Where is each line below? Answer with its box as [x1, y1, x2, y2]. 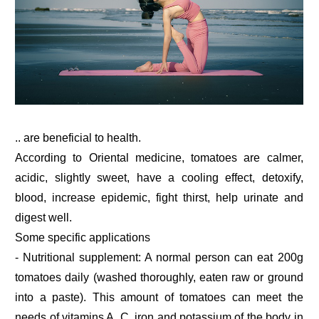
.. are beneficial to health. [15, 131, 142, 144]
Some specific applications [15, 231, 151, 244]
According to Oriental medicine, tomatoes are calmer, [15, 151, 303, 164]
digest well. [15, 211, 73, 224]
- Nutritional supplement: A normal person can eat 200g [15, 251, 303, 263]
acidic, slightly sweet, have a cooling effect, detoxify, [15, 171, 303, 184]
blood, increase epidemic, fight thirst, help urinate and [15, 191, 303, 204]
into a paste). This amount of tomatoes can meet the [15, 291, 303, 303]
